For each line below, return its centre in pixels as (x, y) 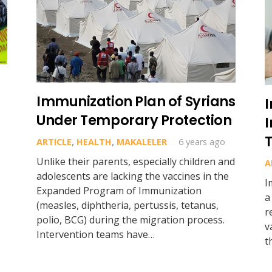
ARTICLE (54, 141)
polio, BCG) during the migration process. (130, 219)
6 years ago (202, 141)
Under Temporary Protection (134, 120)
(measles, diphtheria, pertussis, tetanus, (127, 205)
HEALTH (94, 141)
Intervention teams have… (95, 234)
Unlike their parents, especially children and (135, 161)
